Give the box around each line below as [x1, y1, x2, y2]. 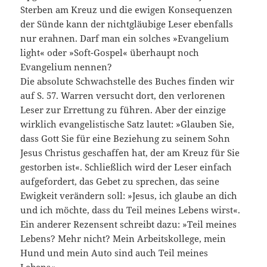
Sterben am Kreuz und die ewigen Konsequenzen [20, 4, 233, 16]
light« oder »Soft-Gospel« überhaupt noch [20, 46, 200, 59]
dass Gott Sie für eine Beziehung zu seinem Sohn [20, 132, 231, 145]
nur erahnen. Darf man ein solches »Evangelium [20, 32, 229, 45]
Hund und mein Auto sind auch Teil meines [20, 247, 209, 259]
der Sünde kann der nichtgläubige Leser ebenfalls [20, 18, 234, 30]
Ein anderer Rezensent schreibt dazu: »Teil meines [20, 218, 237, 231]
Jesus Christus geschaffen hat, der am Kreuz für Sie [20, 147, 240, 159]
